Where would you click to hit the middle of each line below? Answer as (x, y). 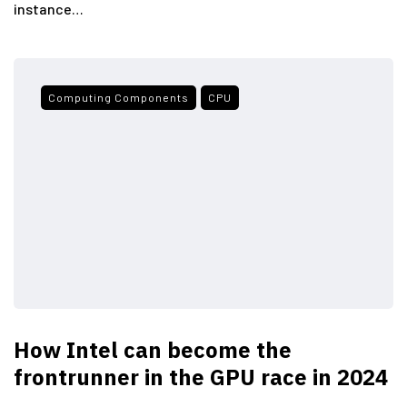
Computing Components (119, 97)
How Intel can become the (153, 349)
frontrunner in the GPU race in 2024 (201, 377)
